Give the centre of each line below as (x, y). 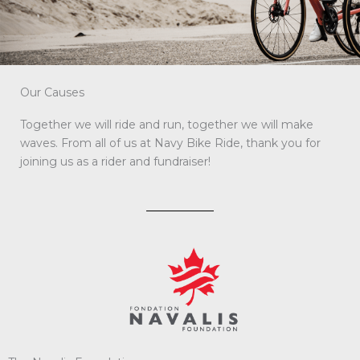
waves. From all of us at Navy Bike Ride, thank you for (170, 143)
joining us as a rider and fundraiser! (115, 162)
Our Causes (52, 92)
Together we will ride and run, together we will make (167, 125)
